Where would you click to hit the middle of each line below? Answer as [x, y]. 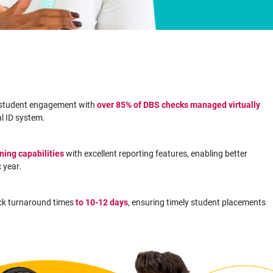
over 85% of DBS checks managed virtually [179, 105]
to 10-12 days [102, 202]
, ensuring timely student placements [197, 202]
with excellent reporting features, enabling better [156, 154]
